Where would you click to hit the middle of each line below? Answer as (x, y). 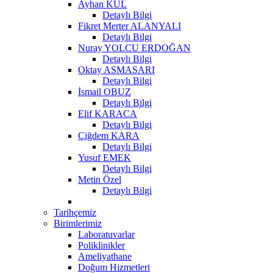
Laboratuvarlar (106, 234)
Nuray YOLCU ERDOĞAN (134, 48)
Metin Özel (100, 179)
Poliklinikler (101, 245)
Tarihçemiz (75, 212)
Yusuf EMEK (105, 157)
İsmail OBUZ (105, 91)
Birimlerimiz (78, 223)
